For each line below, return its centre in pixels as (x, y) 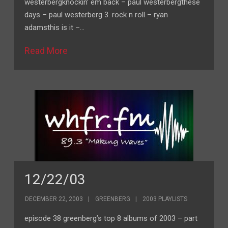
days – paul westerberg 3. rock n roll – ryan (96, 15)
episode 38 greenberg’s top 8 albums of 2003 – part (111, 218)
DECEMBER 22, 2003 (54, 199)
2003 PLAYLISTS (165, 199)
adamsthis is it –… (55, 27)
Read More (46, 51)
